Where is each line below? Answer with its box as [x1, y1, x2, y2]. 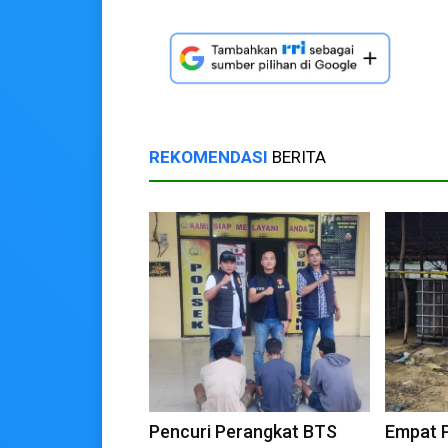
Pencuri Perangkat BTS [149, 421, 337, 443]
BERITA [268, 147, 326, 168]
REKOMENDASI [149, 147, 268, 168]
